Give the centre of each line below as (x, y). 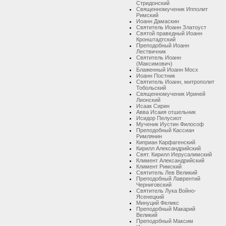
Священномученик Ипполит (172, 9)
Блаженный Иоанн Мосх (167, 70)
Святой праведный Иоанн (169, 33)
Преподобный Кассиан (165, 130)
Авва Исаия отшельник (166, 112)
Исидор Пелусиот (159, 118)
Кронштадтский (156, 39)
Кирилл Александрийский (168, 148)
